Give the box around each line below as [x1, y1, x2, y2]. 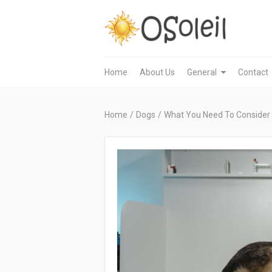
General [187, 67, 217, 77]
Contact [238, 67, 268, 77]
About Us [140, 67, 175, 77]
